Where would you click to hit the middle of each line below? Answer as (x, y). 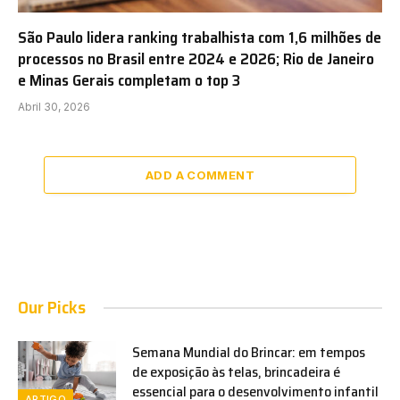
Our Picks (52, 308)
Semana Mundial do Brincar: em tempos (249, 353)
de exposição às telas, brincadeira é (236, 372)
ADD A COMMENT (200, 175)
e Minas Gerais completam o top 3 (129, 81)
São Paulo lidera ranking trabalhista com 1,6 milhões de (200, 38)
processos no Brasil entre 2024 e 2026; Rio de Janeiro (196, 59)
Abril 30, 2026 (54, 107)
